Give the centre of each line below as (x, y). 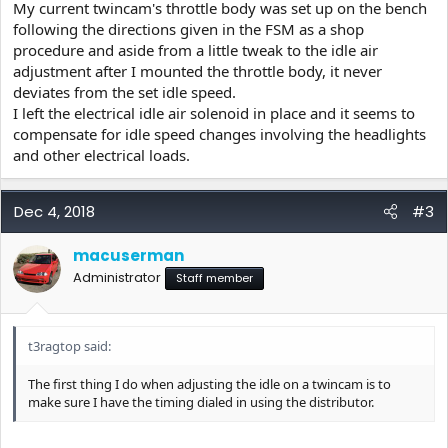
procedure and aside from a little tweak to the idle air (195, 50)
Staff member (214, 278)
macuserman (128, 255)
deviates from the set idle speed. (124, 92)
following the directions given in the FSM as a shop (188, 29)
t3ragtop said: (69, 345)
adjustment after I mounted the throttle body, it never (197, 71)
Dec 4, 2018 (54, 211)
